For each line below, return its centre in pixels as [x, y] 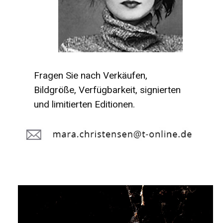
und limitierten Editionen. [84, 105]
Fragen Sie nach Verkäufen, [91, 76]
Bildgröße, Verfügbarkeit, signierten [107, 90]
